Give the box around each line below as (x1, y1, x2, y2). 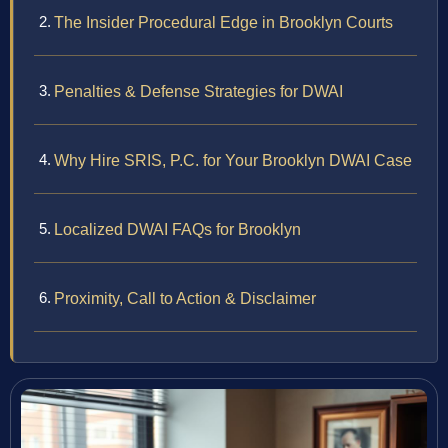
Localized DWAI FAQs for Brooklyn (54, 221, 301, 239)
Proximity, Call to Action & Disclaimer (54, 290, 316, 308)
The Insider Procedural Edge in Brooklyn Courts (54, 14, 393, 32)
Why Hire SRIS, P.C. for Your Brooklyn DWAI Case (54, 152, 412, 170)
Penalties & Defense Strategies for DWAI (54, 83, 343, 101)
